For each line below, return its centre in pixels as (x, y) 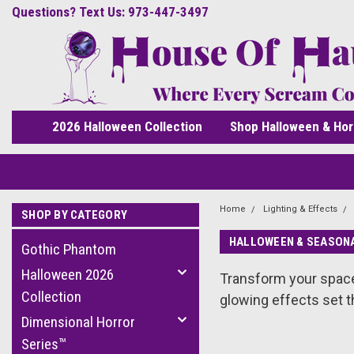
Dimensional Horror (78, 322)
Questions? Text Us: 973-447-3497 (110, 12)
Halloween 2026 (68, 275)
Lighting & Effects (300, 209)
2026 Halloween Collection (127, 126)
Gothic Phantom (69, 249)
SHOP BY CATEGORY (74, 215)
